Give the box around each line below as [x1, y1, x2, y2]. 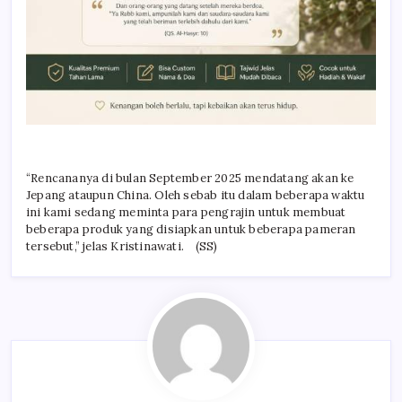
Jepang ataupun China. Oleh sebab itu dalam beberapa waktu [26, 188, 365, 204]
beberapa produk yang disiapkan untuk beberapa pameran [26, 222, 356, 238]
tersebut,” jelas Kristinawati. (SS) [26, 239, 218, 255]
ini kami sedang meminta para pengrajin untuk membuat [26, 205, 346, 221]
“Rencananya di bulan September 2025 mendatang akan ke [26, 170, 354, 187]
